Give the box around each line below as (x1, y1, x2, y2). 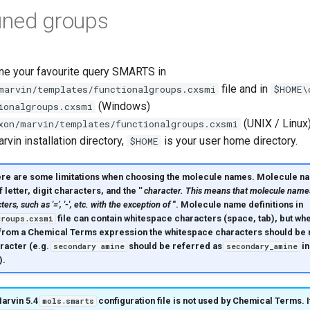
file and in (219, 82, 271, 95)
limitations (55, 171, 100, 182)
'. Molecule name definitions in (173, 199, 303, 210)
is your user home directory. (161, 134, 298, 147)
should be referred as (126, 240, 224, 251)
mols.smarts (42, 295, 94, 306)
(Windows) (95, 100, 150, 113)
